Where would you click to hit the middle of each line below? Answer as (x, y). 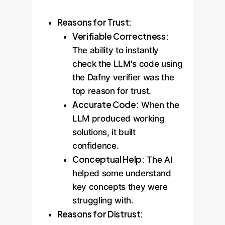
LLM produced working (119, 119)
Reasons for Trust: (94, 22)
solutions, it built (104, 132)
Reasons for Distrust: (100, 214)
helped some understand (122, 173)
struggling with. (103, 200)
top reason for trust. (112, 91)
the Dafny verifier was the (123, 77)
